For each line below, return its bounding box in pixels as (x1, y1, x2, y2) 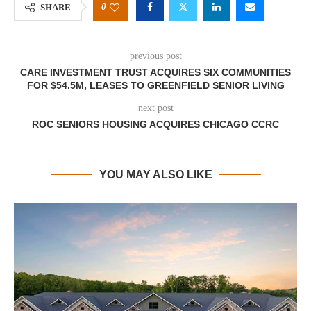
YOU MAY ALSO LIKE (99, 169, 212, 180)
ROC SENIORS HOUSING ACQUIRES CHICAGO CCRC (32, 119, 279, 130)
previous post (129, 51, 182, 61)
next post (137, 103, 174, 113)
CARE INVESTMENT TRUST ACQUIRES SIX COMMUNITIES (20, 67, 291, 78)
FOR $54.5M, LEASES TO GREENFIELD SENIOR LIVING (26, 80, 285, 91)
